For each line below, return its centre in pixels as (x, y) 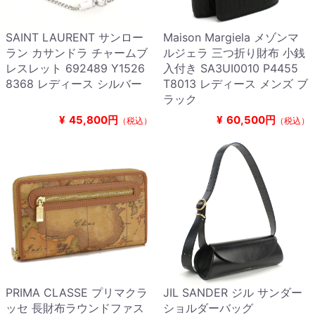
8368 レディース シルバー (74, 84)
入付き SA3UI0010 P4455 (231, 69)
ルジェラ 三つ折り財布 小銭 (234, 53)
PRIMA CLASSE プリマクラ (77, 293)
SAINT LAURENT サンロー (75, 38)
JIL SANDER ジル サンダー (233, 293)
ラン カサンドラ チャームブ (77, 53)
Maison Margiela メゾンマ (231, 38)
